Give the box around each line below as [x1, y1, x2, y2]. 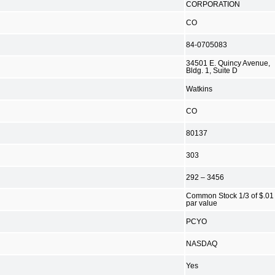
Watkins [186, 85, 212, 93]
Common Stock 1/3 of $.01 [186, 192, 274, 199]
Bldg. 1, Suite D [186, 66, 238, 74]
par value [186, 199, 217, 207]
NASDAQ [186, 239, 217, 247]
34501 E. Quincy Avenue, [186, 59, 270, 67]
